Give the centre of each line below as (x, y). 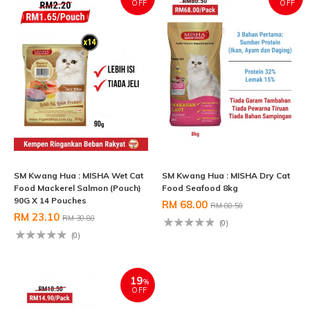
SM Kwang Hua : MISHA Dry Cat (226, 176)
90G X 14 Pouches (50, 201)
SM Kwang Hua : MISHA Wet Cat (79, 176)
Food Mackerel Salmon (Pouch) (77, 188)
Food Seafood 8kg (200, 188)
